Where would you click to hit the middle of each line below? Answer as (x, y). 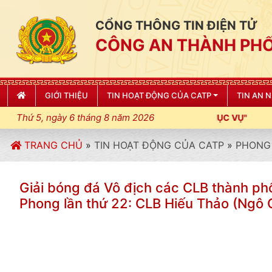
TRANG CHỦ (52, 145)
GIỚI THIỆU (66, 95)
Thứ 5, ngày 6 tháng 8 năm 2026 (85, 117)
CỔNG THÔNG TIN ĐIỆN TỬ (176, 25)
